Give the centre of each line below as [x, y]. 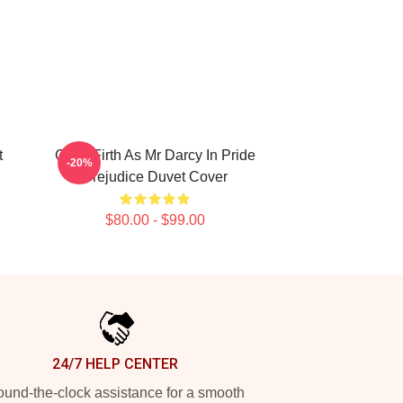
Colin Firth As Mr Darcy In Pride [155, 155]
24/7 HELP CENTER [115, 364]
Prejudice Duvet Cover [155, 177]
